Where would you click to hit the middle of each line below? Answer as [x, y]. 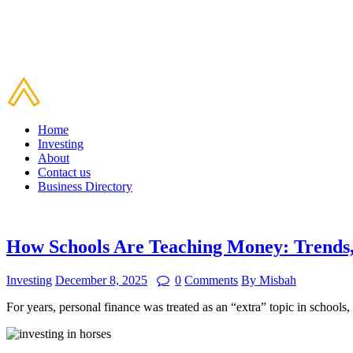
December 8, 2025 [101, 281]
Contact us [64, 173]
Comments [212, 281]
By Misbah [269, 281]
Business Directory [85, 187]
